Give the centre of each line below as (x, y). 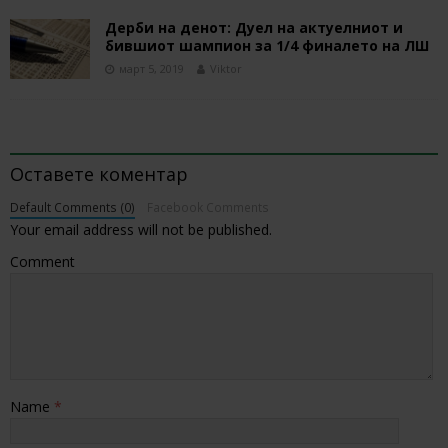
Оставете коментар (99, 173)
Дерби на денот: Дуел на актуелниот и (254, 27)
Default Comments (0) (72, 206)
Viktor (226, 68)
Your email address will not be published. (141, 229)
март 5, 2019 (151, 68)
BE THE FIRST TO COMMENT (161, 138)
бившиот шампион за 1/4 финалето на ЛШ (267, 45)
